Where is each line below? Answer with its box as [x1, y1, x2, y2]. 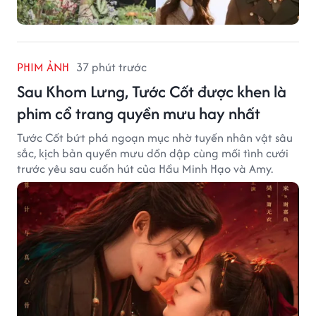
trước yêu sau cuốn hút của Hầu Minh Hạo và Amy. [17, 160, 273, 178]
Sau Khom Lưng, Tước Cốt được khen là [17, 80, 286, 104]
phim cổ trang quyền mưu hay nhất [17, 102, 260, 126]
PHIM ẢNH [17, 59, 69, 76]
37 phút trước [76, 59, 147, 76]
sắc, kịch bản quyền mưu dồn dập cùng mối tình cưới [17, 145, 288, 162]
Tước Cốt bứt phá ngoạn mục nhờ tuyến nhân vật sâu [17, 129, 293, 147]
